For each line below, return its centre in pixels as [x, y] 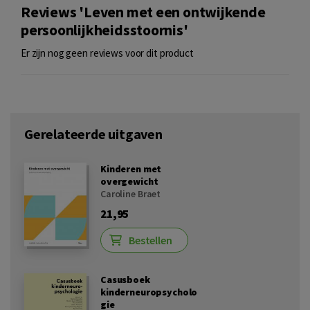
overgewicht [129, 181]
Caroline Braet [131, 194]
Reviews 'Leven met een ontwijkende [143, 12]
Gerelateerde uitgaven [93, 134]
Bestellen [151, 240]
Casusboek [125, 280]
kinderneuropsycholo [149, 292]
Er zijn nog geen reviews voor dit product [107, 53]
